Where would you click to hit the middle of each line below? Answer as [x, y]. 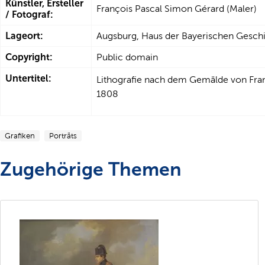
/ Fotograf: [29, 14]
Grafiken [20, 136]
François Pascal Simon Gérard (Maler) [177, 9]
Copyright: [29, 57]
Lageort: [24, 36]
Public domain [127, 57]
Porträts [63, 136]
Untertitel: [28, 78]
